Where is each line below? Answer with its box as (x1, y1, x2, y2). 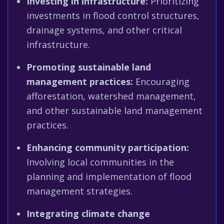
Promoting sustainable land (26, 61, 151, 73)
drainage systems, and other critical (26, 24, 182, 36)
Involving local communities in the (26, 156, 174, 168)
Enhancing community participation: (26, 141, 189, 153)
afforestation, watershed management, (26, 90, 196, 102)
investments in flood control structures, (26, 9, 199, 21)
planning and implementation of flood (26, 170, 191, 182)
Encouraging (133, 75, 189, 87)
